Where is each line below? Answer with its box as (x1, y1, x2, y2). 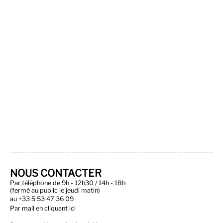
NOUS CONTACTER (10, 167, 102, 179)
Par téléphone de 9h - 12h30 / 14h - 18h (10, 179, 125, 187)
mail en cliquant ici (22, 205, 76, 212)
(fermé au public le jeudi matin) (10, 187, 100, 194)
